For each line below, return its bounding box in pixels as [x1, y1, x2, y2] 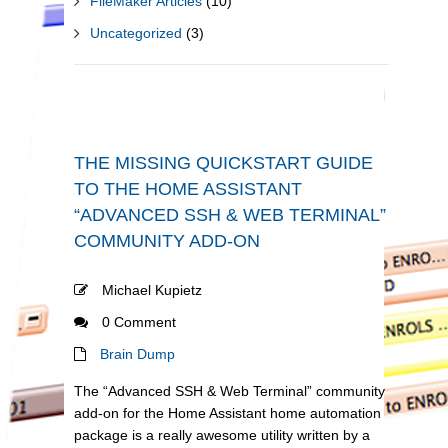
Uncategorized [90, 25, 182, 41]
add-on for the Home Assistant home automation [74, 405, 381, 421]
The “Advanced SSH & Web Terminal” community [74, 383, 385, 399]
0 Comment [102, 314, 176, 330]
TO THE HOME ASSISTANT [74, 179, 302, 199]
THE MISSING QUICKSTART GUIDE [74, 153, 373, 173]
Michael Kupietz [98, 282, 202, 298]
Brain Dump [100, 346, 175, 362]
